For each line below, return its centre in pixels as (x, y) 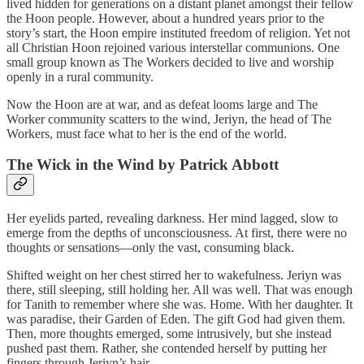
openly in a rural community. (80, 76)
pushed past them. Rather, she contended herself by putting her (167, 349)
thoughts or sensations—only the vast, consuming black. (150, 248)
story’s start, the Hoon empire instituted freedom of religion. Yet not (178, 32)
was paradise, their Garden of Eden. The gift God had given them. (176, 319)
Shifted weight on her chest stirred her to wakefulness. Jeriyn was (174, 275)
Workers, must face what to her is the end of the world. (147, 133)
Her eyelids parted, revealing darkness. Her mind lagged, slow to (172, 219)
